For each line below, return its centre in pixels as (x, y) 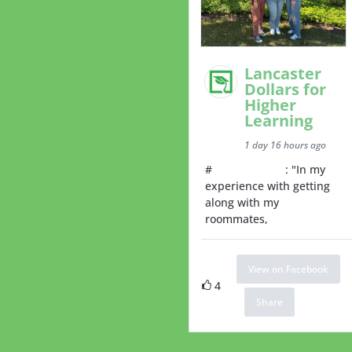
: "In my (306, 169)
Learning (281, 120)
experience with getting (268, 185)
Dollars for (286, 89)
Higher (271, 104)
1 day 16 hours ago (286, 145)
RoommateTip (249, 169)
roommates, (237, 218)
